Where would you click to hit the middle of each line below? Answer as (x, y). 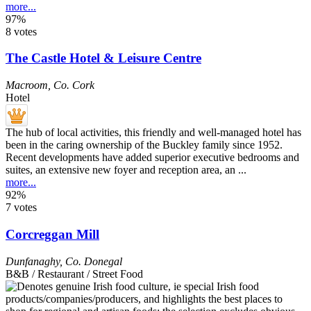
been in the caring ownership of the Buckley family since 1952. (144, 145)
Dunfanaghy (33, 261)
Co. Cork (74, 85)
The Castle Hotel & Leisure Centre (103, 58)
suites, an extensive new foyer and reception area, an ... (126, 170)
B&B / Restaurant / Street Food (74, 274)
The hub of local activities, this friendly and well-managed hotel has (153, 133)
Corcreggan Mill (52, 234)
